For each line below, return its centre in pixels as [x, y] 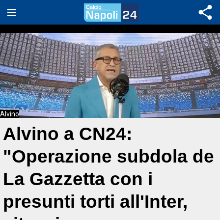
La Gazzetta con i [78, 179]
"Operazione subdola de [109, 156]
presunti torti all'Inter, [95, 202]
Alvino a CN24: [68, 134]
